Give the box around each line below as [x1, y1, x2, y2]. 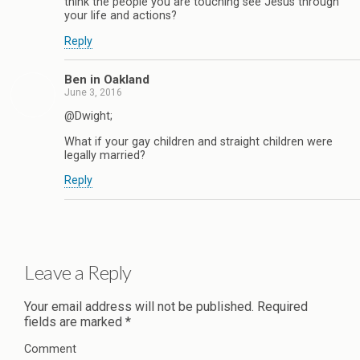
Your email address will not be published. [24, 299, 254, 315]
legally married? [64, 148, 145, 162]
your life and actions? [64, 9, 177, 23]
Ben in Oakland [64, 72, 149, 88]
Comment [24, 342, 76, 357]
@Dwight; [64, 109, 112, 124]
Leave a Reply [24, 260, 132, 284]
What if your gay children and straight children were [64, 134, 333, 149]
